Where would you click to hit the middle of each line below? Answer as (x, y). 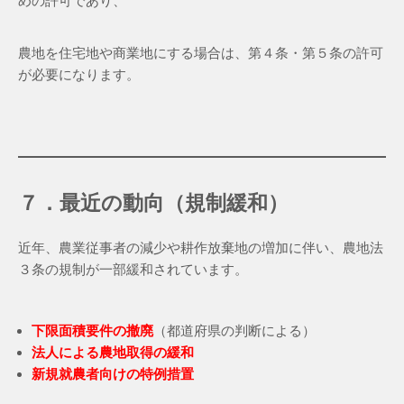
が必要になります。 (79, 75)
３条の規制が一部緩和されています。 (133, 270)
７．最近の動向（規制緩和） (153, 204)
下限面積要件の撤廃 (92, 331)
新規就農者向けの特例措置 (113, 374)
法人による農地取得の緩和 (113, 353)
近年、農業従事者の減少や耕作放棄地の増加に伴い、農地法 (201, 248)
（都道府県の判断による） (234, 331)
